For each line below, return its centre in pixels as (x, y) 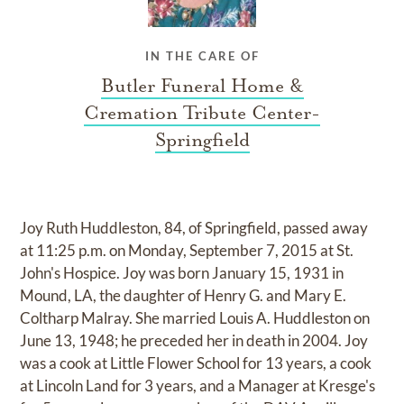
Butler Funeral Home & (202, 85)
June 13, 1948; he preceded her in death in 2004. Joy (194, 340)
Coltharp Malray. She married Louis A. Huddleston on (195, 317)
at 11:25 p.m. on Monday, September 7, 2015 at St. (187, 250)
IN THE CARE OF (202, 55)
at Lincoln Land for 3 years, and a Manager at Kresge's (198, 385)
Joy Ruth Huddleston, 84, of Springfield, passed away (194, 227)
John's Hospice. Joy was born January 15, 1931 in (182, 272)
